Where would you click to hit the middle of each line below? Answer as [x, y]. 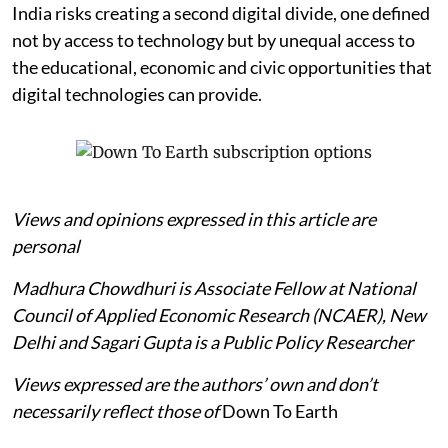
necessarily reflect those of [115, 410]
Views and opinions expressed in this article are [194, 218]
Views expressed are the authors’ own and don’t [195, 383]
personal [46, 245]
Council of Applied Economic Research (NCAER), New [219, 314]
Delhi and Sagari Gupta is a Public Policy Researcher [212, 341]
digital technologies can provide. [137, 93]
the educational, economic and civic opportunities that [222, 66]
